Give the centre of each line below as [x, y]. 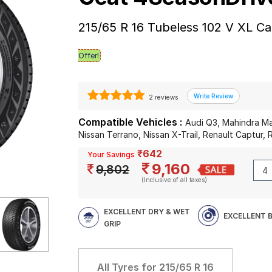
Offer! [89, 56]
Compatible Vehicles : [131, 122]
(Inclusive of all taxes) [175, 180]
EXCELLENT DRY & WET [147, 212]
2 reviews [163, 97]
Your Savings [111, 155]
